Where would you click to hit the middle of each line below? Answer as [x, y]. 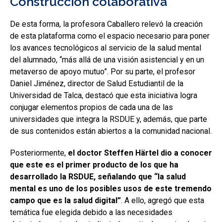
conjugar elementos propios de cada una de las [91, 107]
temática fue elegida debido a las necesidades [91, 212]
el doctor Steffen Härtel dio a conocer [140, 153]
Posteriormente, [39, 153]
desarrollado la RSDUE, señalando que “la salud [98, 177]
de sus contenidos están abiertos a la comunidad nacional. [111, 131]
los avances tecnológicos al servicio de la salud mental [106, 48]
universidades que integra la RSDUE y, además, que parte [109, 119]
